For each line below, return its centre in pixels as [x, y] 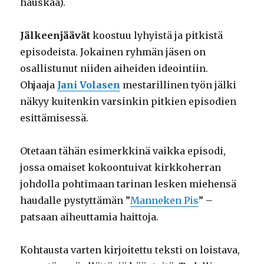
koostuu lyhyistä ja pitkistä [157, 36]
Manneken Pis [165, 201]
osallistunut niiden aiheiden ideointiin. [114, 69]
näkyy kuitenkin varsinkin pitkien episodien [128, 102]
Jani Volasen [89, 85]
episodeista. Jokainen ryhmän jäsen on [113, 52]
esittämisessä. [55, 118]
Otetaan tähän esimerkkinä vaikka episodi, [123, 151]
